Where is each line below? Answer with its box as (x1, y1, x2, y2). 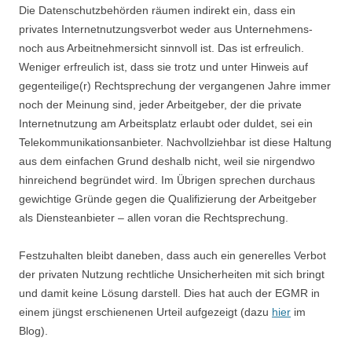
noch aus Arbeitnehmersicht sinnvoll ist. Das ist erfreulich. (19, 42, 304, 54)
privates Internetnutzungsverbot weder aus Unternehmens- (19, 23, 313, 35)
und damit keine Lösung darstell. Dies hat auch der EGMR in (19, 287, 320, 299)
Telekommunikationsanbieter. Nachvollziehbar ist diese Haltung (19, 136, 332, 148)
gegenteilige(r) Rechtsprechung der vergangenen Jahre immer (19, 79, 331, 92)
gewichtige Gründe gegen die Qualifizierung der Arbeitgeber (19, 192, 317, 205)
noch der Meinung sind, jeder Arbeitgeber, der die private (19, 98, 302, 111)
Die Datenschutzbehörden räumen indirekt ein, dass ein (19, 4, 295, 16)
